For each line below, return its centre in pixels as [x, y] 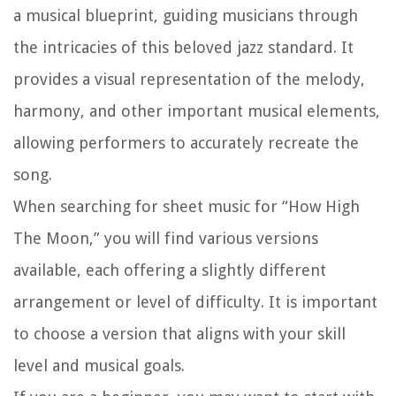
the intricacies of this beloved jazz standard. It [183, 48]
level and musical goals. [99, 366]
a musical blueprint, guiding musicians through [186, 16]
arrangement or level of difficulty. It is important [195, 302]
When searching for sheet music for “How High [187, 207]
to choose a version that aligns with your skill [179, 334]
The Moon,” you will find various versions [166, 239]
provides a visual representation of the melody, [189, 80]
